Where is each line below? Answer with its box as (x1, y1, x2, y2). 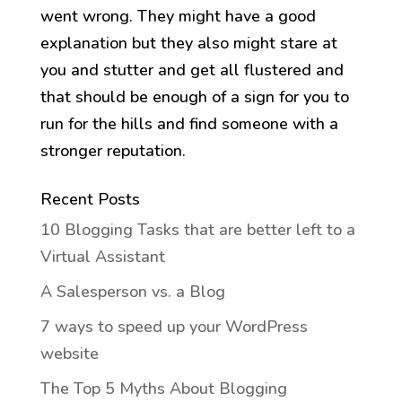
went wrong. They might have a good (39, 5, 316, 28)
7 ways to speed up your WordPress (39, 316, 308, 338)
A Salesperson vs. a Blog (39, 281, 225, 303)
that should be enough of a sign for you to (39, 86, 349, 109)
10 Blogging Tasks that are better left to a (39, 219, 355, 241)
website (39, 343, 99, 365)
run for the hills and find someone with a (39, 113, 338, 135)
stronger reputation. (39, 140, 186, 162)
